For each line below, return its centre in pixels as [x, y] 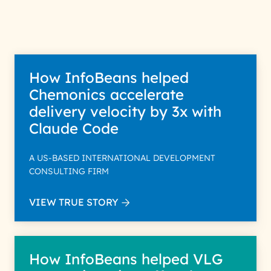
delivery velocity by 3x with [125, 111]
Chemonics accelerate [106, 94]
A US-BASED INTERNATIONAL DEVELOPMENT [122, 158]
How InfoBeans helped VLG [126, 259]
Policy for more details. [115, 12]
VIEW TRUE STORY [74, 202]
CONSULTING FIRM [69, 171]
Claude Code [76, 128]
